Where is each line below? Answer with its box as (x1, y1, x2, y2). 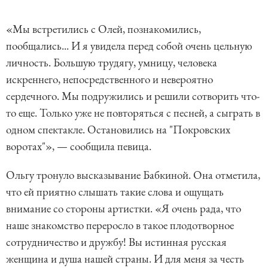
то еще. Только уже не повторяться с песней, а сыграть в (6, 105, 260, 121)
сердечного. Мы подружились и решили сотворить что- (6, 89, 260, 104)
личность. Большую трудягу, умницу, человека (6, 55, 217, 71)
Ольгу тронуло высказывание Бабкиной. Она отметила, (6, 167, 260, 183)
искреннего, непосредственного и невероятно (6, 72, 213, 87)
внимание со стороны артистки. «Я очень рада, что (6, 201, 241, 217)
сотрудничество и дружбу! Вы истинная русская (6, 234, 227, 250)
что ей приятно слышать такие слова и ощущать (6, 184, 224, 200)
